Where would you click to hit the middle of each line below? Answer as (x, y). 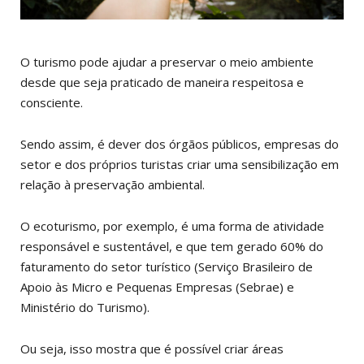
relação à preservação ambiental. (114, 184)
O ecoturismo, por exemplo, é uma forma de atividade (172, 225)
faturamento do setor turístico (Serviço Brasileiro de (167, 266)
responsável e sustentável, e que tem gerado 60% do (172, 246)
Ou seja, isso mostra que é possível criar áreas (152, 348)
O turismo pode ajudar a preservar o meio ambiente (167, 61)
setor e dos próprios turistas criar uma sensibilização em (180, 164)
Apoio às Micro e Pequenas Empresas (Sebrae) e (157, 286)
